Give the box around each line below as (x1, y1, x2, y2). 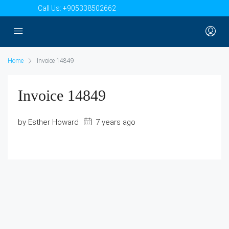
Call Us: (38, 4, 63, 13)
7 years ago (94, 118, 135, 127)
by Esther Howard (18, 118, 79, 127)
